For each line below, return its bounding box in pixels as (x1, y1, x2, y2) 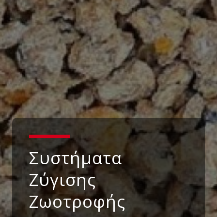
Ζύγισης (29, 168, 96, 191)
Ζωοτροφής (29, 189, 125, 213)
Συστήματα (29, 146, 122, 169)
